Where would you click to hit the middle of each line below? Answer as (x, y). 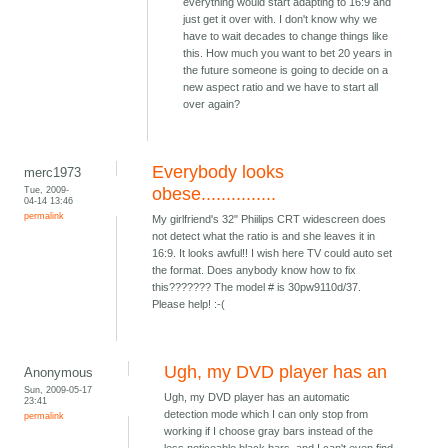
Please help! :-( (189, 304)
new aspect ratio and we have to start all (281, 87)
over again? (212, 104)
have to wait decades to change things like (286, 36)
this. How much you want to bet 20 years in (288, 53)
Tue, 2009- (47, 190)
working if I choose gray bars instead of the (269, 431)
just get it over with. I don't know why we (280, 19)
